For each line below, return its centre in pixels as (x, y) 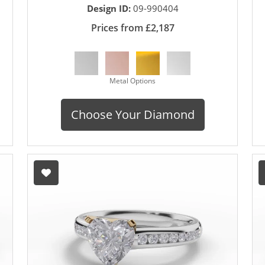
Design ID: (110, 9)
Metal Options (132, 81)
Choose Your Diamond (132, 115)
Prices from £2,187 (132, 28)
